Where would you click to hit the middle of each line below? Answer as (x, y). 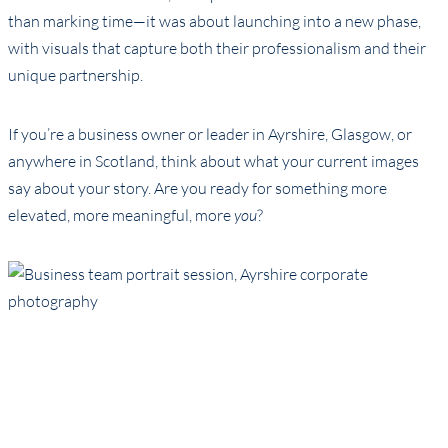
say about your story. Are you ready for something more (197, 187)
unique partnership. (75, 74)
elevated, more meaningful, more (121, 214)
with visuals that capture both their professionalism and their (217, 47)
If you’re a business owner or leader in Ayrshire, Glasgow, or (210, 133)
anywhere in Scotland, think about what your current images (213, 160)
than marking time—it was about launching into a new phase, (214, 20)
